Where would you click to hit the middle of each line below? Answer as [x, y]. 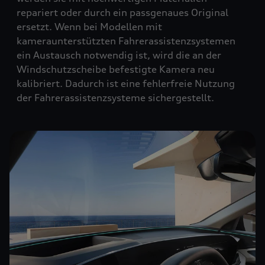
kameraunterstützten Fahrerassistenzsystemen [126, 41]
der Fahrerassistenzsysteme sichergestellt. [115, 98]
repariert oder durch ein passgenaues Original [122, 12]
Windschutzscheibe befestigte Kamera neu [116, 69]
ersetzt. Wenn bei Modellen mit [89, 27]
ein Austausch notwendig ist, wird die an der [119, 55]
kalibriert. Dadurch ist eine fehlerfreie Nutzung [126, 83]
